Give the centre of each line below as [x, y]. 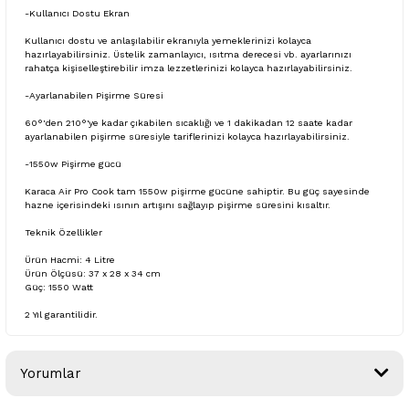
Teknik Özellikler [63, 232]
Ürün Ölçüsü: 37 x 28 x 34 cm [93, 273]
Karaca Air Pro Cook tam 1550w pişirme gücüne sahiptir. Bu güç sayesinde [197, 191]
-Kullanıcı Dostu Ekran [77, 13]
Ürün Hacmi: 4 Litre [70, 259]
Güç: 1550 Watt [59, 287]
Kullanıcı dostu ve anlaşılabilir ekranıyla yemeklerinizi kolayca [168, 40]
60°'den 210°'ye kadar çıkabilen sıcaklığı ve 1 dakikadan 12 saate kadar [189, 122]
